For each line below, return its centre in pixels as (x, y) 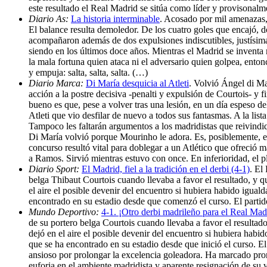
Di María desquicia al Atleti (137, 83)
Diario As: (50, 18)
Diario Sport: (55, 169)
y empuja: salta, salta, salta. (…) (88, 72)
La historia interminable (115, 18)
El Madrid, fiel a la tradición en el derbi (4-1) (166, 169)
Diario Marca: (57, 83)
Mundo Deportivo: (65, 212)
